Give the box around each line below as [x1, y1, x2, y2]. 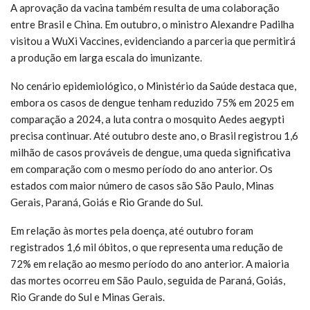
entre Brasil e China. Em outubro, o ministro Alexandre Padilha [10, 17, 294, 30]
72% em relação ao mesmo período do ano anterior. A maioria [10, 257, 289, 270]
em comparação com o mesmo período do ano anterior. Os [10, 162, 273, 175]
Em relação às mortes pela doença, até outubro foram [10, 224, 253, 237]
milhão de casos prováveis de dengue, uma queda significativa [10, 145, 291, 158]
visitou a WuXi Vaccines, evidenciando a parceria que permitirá [10, 34, 295, 47]
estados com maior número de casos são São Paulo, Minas [10, 179, 274, 192]
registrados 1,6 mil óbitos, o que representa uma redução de [10, 240, 283, 253]
